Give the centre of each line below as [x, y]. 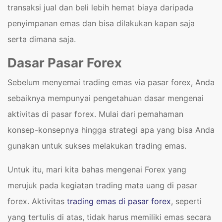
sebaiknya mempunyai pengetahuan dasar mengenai [106, 98]
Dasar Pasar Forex [65, 63]
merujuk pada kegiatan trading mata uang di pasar [102, 185]
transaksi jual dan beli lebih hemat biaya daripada [100, 7]
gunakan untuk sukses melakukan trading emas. [97, 146]
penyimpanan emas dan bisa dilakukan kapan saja [101, 23]
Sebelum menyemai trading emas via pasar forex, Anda [111, 82]
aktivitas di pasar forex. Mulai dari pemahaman [95, 114]
